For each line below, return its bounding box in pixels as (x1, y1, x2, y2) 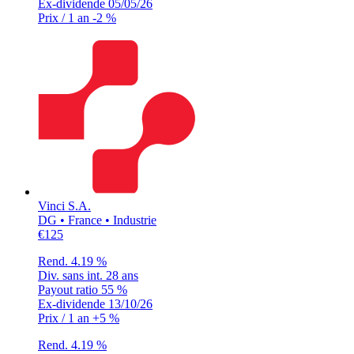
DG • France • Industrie (38, 213, 156, 227)
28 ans (106, 268, 138, 282)
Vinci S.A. (38, 198, 91, 213)
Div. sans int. (38, 268, 106, 282)
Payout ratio (38, 282, 101, 296)
